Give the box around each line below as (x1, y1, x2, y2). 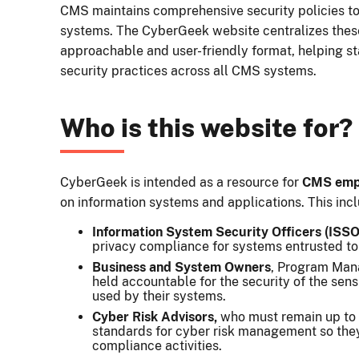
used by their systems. (91, 288, 226, 305)
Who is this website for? (59, 113, 353, 143)
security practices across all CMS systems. (59, 63, 317, 79)
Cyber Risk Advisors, (91, 309, 217, 325)
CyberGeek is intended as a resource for (59, 175, 302, 191)
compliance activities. (91, 338, 222, 354)
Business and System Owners (91, 260, 271, 276)
